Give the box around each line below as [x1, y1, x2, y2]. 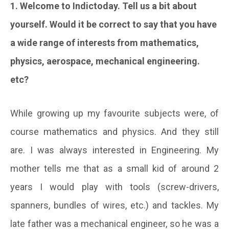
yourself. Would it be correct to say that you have [10, 18, 217, 30]
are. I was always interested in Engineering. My [10, 144, 219, 155]
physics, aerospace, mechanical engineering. [10, 55, 200, 66]
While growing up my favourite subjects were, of [10, 107, 219, 119]
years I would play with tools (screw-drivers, [10, 181, 219, 192]
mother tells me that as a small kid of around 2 [10, 163, 219, 174]
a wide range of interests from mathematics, [10, 37, 199, 48]
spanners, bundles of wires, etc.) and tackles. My [10, 199, 219, 211]
